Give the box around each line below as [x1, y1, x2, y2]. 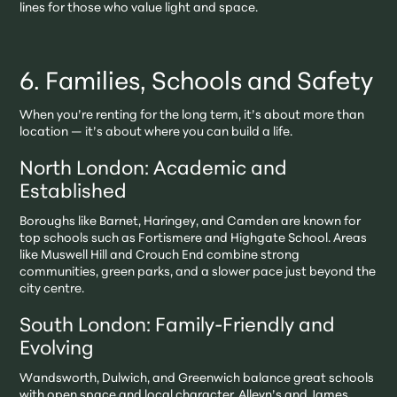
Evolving [19, 339, 95, 361]
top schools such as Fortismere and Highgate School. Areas [19, 232, 368, 246]
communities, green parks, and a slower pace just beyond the [19, 266, 377, 280]
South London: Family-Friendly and [19, 316, 336, 338]
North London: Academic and [19, 160, 288, 181]
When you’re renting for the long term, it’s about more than [19, 109, 365, 123]
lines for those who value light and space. [19, 2, 259, 16]
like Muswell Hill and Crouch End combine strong [19, 249, 300, 263]
